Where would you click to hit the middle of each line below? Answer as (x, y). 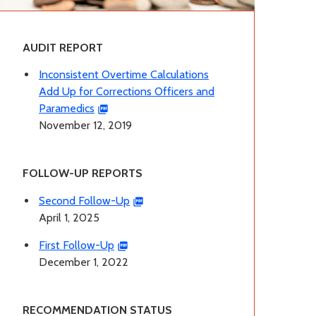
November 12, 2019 (85, 126)
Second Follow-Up (84, 201)
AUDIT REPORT (63, 47)
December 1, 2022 (84, 262)
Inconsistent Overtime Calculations (124, 75)
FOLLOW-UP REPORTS (83, 174)
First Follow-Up (77, 245)
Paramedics (67, 109)
